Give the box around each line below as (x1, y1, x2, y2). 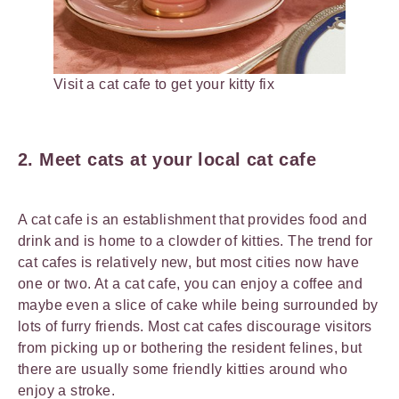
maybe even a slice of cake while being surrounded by (18, 297, 379, 313)
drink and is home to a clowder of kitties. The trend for (18, 232, 373, 248)
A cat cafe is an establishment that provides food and (18, 211, 368, 227)
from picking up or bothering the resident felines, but (18, 339, 362, 355)
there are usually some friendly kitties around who (18, 361, 347, 377)
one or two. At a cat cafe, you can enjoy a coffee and (18, 275, 363, 291)
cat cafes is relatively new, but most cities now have (18, 254, 360, 270)
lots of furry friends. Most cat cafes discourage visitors (18, 318, 372, 334)
